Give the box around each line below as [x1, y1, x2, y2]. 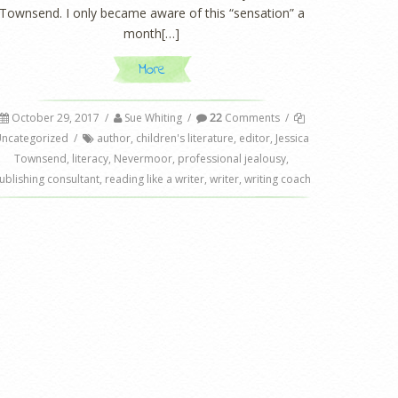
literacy [72, 151, 109, 167]
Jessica [275, 131, 310, 147]
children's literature [136, 131, 235, 147]
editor [239, 131, 271, 147]
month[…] [123, 24, 180, 42]
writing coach [244, 171, 312, 187]
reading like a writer [105, 171, 205, 187]
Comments [221, 110, 280, 126]
